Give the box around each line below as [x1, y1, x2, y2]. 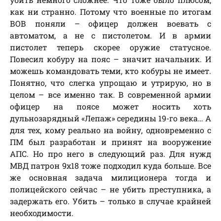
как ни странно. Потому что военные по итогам [10, 6, 211, 17]
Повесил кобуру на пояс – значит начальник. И [10, 54, 211, 65]
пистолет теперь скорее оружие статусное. [10, 42, 211, 53]
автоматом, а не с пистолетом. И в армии [10, 30, 211, 41]
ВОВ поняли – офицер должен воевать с [10, 18, 211, 29]
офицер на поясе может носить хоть [10, 101, 211, 112]
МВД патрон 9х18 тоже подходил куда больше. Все [10, 160, 211, 171]
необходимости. [10, 208, 74, 219]
